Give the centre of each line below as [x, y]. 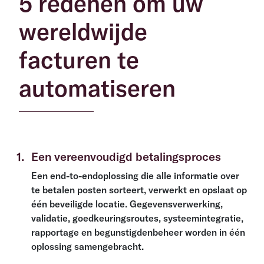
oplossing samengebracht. [88, 247]
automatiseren [97, 88]
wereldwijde [83, 32]
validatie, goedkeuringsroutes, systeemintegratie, [137, 218]
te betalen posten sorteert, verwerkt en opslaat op [139, 190]
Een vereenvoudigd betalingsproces [126, 157]
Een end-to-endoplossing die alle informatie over [135, 176]
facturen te [79, 60]
